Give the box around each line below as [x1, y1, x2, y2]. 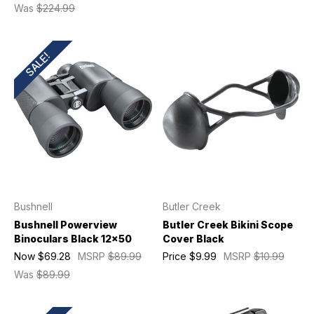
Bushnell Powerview [14, 218, 117, 231]
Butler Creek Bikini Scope [162, 218, 293, 231]
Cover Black [162, 232, 224, 245]
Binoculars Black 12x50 [14, 232, 132, 245]
